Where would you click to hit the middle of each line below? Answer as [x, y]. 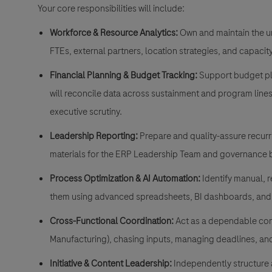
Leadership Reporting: [94, 136]
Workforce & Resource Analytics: [114, 33]
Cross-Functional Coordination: [112, 221]
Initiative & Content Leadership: [111, 264]
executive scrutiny [85, 112]
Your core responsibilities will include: [111, 9]
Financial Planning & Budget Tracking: [124, 76]
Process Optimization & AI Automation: [125, 179]
